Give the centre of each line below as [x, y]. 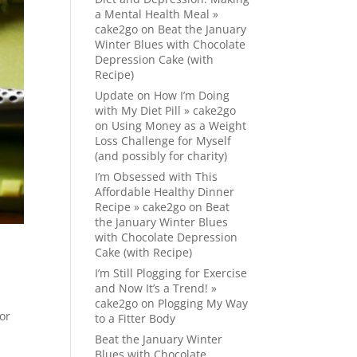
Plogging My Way [203, 303]
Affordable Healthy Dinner [165, 192]
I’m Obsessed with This [157, 177]
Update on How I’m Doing [163, 95]
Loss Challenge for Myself [163, 141]
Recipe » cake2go [141, 207]
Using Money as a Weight [179, 126]
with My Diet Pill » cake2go [166, 110]
